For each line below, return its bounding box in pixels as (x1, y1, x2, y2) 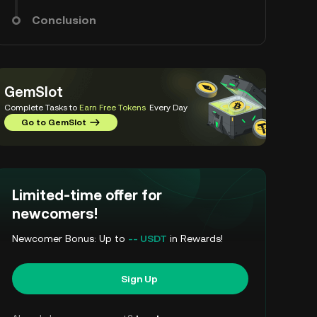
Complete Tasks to (4, 103, 79, 113)
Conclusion (32, 13, 96, 27)
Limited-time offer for (12, 187, 162, 204)
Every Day (147, 103, 188, 113)
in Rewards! (167, 233, 223, 244)
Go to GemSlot (21, 117, 86, 127)
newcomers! (12, 205, 98, 222)
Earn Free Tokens (79, 103, 146, 113)
